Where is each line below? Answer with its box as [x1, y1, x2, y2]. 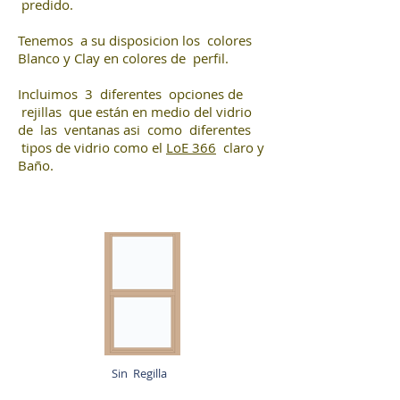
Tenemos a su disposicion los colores [18, 31, 252, 49]
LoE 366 [166, 138, 216, 156]
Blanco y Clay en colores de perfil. [18, 49, 229, 67]
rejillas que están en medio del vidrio [18, 103, 252, 121]
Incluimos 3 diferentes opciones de [18, 85, 243, 103]
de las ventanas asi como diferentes [18, 121, 251, 138]
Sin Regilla [112, 365, 167, 381]
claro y [216, 138, 264, 156]
